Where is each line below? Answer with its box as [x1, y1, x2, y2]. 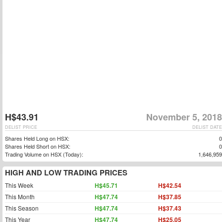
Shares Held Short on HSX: [5, 142, 70, 150]
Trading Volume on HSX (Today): [5, 150, 83, 158]
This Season [5, 204, 39, 212]
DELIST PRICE [5, 124, 37, 130]
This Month [5, 192, 35, 201]
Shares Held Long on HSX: [5, 134, 69, 142]
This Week [5, 181, 33, 189]
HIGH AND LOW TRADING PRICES [5, 167, 127, 178]
